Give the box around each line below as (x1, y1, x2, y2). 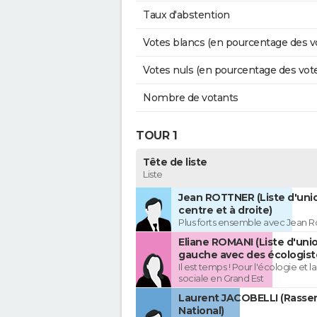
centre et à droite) (178, 204, 272, 217)
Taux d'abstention (143, 8, 230, 22)
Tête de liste (143, 156, 207, 169)
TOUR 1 (136, 128, 177, 142)
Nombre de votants (143, 91, 238, 105)
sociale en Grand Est (178, 272, 263, 284)
